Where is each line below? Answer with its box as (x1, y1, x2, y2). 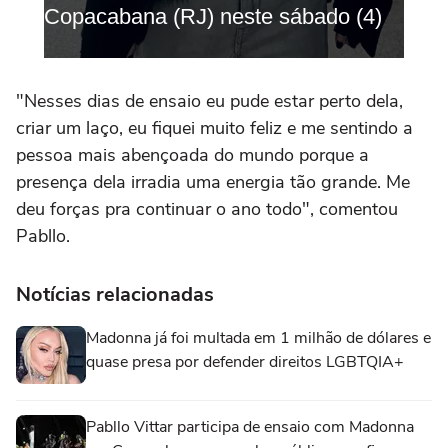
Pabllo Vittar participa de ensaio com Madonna (86, 415, 414, 438)
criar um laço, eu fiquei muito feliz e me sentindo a (16, 115, 413, 140)
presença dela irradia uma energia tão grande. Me (16, 169, 410, 194)
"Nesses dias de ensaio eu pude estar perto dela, (16, 88, 403, 113)
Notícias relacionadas (16, 280, 214, 308)
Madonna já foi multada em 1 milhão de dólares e (86, 326, 431, 349)
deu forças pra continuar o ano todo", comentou (16, 196, 398, 221)
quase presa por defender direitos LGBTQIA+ (86, 350, 404, 373)
